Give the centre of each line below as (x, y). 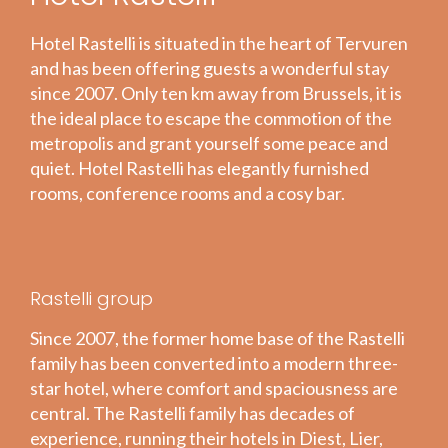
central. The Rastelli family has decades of (192, 412)
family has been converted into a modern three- (214, 362)
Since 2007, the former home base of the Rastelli (217, 337)
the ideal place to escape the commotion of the (211, 117)
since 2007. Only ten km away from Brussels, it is (216, 92)
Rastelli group (91, 298)
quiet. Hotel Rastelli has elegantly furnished (199, 167)
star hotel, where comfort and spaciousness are (214, 387)
